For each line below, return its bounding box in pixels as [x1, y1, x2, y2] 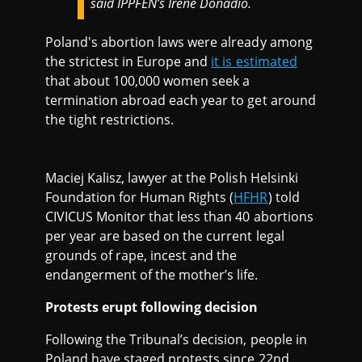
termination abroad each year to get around [45, 90, 316, 109]
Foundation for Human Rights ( [45, 187, 234, 206]
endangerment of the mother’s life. [45, 265, 259, 284]
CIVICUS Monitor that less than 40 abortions [45, 207, 314, 225]
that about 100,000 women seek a [45, 71, 250, 90]
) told [267, 187, 300, 206]
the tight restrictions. [45, 110, 175, 128]
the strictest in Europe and [45, 52, 212, 70]
